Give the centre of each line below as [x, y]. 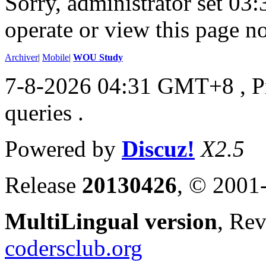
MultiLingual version [111, 221]
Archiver [21, 57]
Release [43, 185]
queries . [44, 112]
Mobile [56, 57]
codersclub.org [74, 248]
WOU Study [98, 57]
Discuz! [158, 148]
